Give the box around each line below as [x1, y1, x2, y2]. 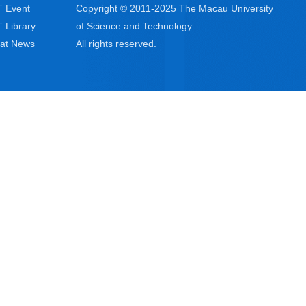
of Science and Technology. [76, 20, 194, 31]
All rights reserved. [76, 38, 156, 49]
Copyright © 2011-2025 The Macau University [76, 2, 273, 14]
